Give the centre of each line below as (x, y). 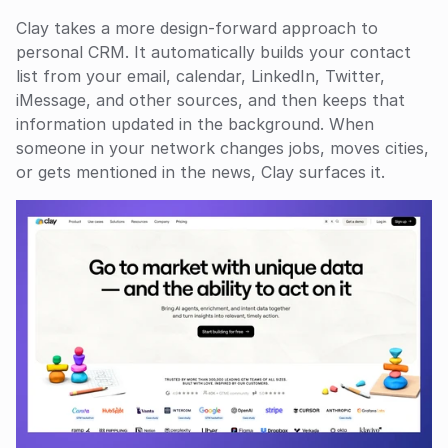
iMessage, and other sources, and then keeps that (210, 100)
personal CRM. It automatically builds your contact (213, 52)
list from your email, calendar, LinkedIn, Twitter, (200, 76)
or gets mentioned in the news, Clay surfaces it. (200, 172)
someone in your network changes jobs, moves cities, (222, 148)
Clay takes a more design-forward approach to (197, 28)
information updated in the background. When (195, 124)
